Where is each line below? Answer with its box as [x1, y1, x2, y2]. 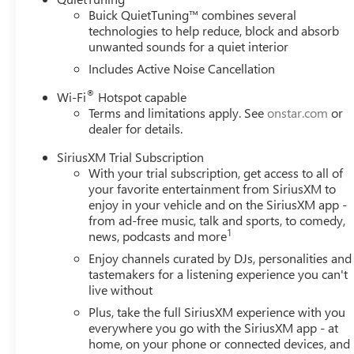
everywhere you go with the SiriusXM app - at [88, 318, 339, 336]
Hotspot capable [95, 88, 187, 105]
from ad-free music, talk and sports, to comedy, [88, 211, 346, 228]
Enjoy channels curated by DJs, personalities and [88, 249, 352, 266]
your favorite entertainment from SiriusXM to [88, 179, 337, 197]
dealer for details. [88, 119, 183, 137]
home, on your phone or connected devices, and [88, 334, 351, 352]
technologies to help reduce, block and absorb [88, 21, 340, 39]
